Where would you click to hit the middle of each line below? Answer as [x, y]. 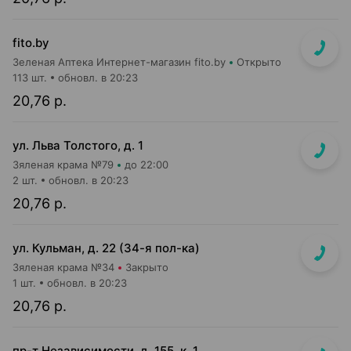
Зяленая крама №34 [63, 267]
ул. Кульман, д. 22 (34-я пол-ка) [106, 248]
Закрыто [147, 267]
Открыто [259, 62]
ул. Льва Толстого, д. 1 [78, 145]
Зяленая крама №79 [63, 165]
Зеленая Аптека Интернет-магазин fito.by [119, 62]
